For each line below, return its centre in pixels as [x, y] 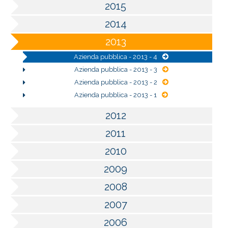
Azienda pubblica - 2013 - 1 [116, 95]
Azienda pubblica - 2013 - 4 [116, 57]
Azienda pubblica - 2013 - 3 [116, 70]
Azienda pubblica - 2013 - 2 [116, 82]
